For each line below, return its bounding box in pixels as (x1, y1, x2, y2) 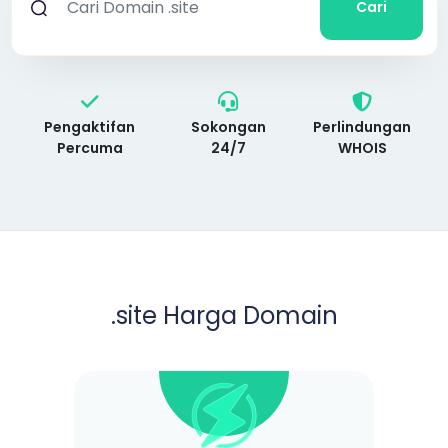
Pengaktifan (44, 117, 136, 137)
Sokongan (190, 117, 266, 137)
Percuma (56, 138, 123, 158)
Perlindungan (313, 117, 412, 137)
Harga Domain (162, 299, 338, 332)
